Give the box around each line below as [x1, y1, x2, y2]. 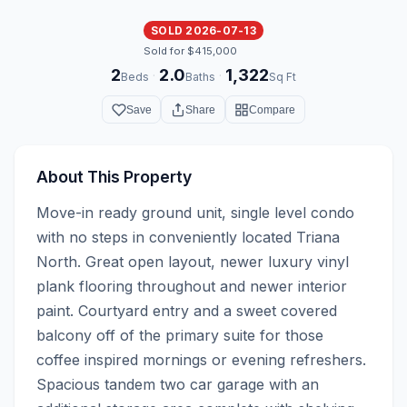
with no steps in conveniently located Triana [36, 227, 340, 246]
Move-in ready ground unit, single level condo [36, 203, 354, 222]
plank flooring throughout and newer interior [36, 276, 347, 295]
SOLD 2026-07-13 [151, 23, 256, 37]
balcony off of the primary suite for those [36, 325, 323, 344]
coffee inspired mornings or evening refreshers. [36, 350, 366, 369]
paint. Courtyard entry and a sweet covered [36, 301, 337, 320]
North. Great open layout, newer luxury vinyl [36, 252, 349, 271]
